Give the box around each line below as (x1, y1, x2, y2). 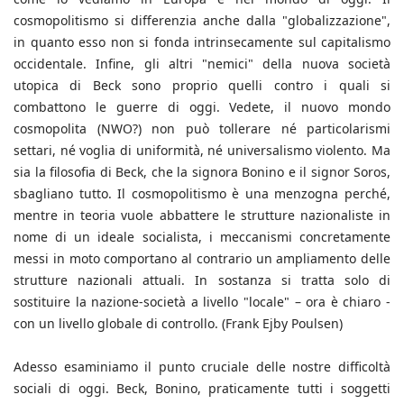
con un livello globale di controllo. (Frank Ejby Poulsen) (14, 315, 343, 333)
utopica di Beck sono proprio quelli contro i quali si (14, 77, 390, 95)
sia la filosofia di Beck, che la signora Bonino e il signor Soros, (14, 163, 390, 181)
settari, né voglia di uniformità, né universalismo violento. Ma (14, 142, 390, 160)
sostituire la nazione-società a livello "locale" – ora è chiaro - (14, 293, 390, 311)
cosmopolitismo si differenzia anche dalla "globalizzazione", (14, 12, 390, 30)
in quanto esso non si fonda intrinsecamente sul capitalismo (14, 33, 390, 51)
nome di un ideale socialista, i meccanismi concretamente (14, 228, 390, 246)
